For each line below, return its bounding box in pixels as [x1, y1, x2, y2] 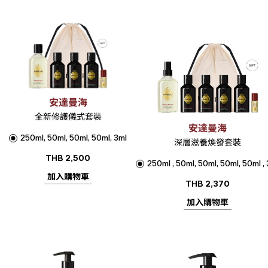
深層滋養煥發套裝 [174, 136, 241, 149]
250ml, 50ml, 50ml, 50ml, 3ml [20, 132, 127, 144]
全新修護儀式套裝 [34, 111, 102, 123]
